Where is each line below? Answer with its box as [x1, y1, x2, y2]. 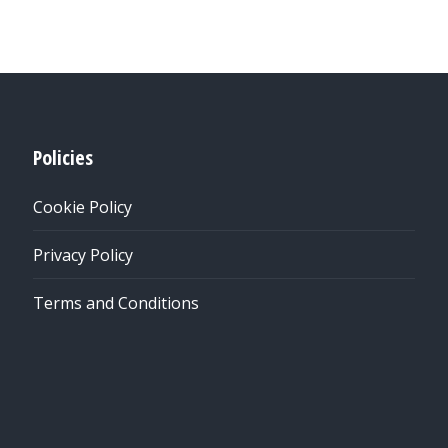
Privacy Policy [33, 244, 134, 266]
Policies [33, 144, 94, 171]
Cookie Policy [33, 196, 133, 218]
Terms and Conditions [33, 292, 200, 314]
